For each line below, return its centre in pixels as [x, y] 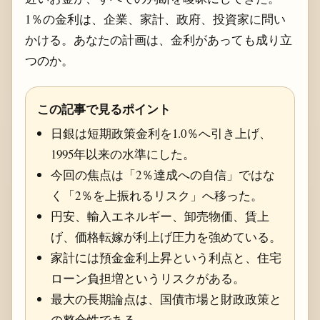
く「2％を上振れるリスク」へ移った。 [156, 195]
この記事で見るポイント [104, 109]
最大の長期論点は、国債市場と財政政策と [166, 299]
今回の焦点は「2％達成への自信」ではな [162, 174]
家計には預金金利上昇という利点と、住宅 [166, 257]
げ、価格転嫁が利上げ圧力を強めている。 [166, 236]
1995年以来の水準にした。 [122, 154]
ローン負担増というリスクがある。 [147, 278]
